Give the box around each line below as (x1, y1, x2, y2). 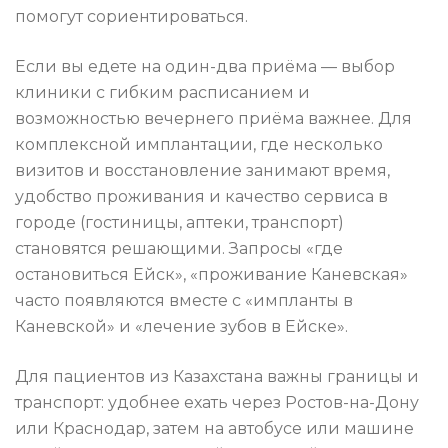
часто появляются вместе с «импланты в (15, 291, 353, 311)
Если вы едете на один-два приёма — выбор (15, 57, 395, 77)
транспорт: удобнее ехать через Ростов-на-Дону (15, 393, 419, 413)
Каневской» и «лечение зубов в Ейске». (15, 317, 348, 337)
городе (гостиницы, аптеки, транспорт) (15, 213, 344, 233)
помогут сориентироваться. (15, 7, 248, 27)
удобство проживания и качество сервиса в (15, 187, 388, 207)
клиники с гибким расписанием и (15, 83, 310, 103)
